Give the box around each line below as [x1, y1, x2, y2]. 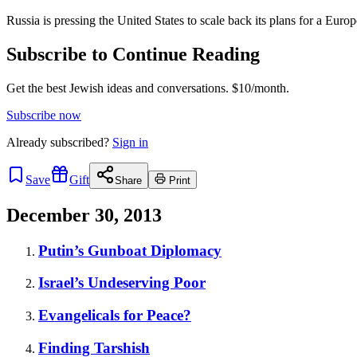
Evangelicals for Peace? [38, 306, 191, 324]
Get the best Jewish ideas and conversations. [6, 80, 229, 95]
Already [6, 135, 50, 149]
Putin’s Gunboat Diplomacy [38, 241, 222, 259]
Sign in [112, 135, 148, 149]
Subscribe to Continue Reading [6, 43, 260, 65]
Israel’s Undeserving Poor [38, 274, 206, 292]
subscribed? [50, 135, 109, 149]
